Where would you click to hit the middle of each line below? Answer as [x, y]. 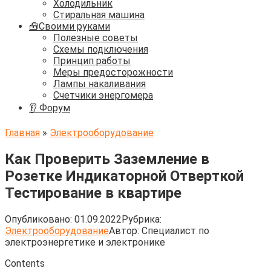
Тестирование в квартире [93, 193]
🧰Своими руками [70, 26]
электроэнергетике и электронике [85, 242]
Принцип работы [92, 61]
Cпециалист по [175, 230]
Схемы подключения [101, 49]
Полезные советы [96, 38]
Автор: [124, 230]
